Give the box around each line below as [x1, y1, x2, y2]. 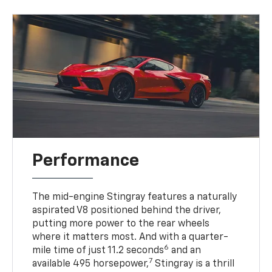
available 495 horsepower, [32, 259, 149, 270]
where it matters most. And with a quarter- [32, 233, 229, 243]
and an [169, 246, 202, 256]
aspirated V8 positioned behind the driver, [32, 206, 222, 216]
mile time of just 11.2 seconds [32, 246, 165, 256]
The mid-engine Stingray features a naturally [32, 192, 237, 203]
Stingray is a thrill [152, 259, 235, 270]
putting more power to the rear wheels [32, 219, 210, 229]
